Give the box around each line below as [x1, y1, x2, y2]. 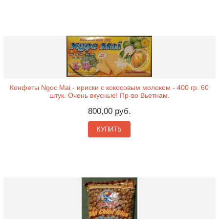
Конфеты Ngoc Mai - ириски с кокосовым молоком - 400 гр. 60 [10, 84, 209, 92]
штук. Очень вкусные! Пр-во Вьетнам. [49, 91, 170, 100]
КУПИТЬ [97, 126, 122, 133]
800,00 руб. [88, 107, 131, 116]
